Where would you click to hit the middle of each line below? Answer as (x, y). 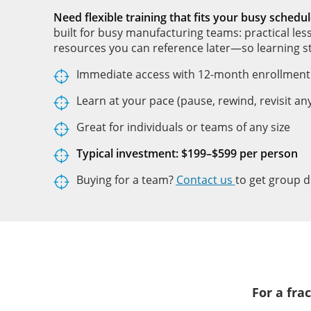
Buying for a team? (126, 180)
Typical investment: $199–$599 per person (187, 154)
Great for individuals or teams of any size (183, 127)
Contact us (204, 180)
